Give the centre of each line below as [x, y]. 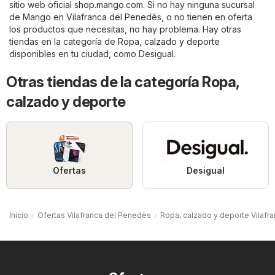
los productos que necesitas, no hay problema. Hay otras [125, 29]
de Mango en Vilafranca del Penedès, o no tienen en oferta [131, 17]
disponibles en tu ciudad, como [74, 54]
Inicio [19, 215]
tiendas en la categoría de [64, 42]
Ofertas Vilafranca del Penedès [94, 215]
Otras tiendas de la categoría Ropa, [123, 82]
